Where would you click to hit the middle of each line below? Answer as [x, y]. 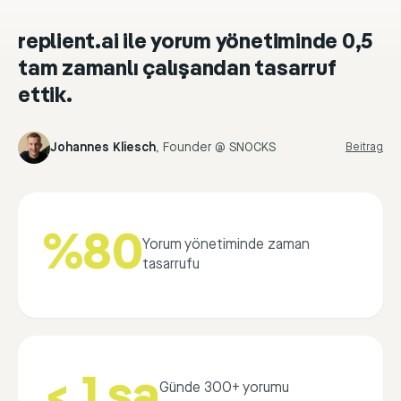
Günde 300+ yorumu [224, 388]
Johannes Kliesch [103, 148]
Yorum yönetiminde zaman [226, 245]
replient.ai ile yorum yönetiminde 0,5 [196, 43]
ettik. [45, 97]
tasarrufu [171, 265]
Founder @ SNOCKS [219, 148]
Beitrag [364, 148]
